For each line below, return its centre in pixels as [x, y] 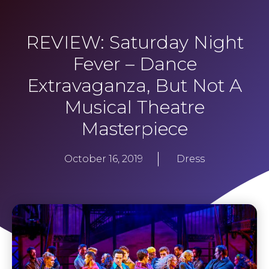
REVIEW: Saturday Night [134, 43]
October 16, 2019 [104, 159]
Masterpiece [134, 129]
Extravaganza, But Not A [134, 86]
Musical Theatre [134, 107]
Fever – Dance [134, 64]
